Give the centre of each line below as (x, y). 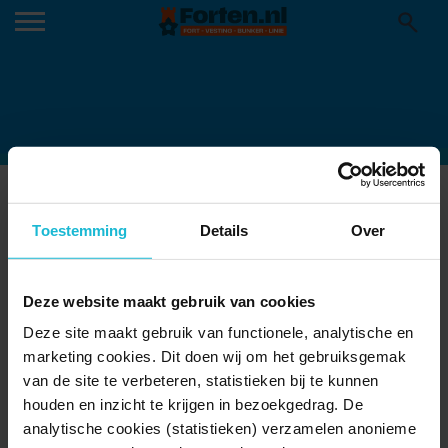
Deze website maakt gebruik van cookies (169, 301)
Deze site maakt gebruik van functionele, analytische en (218, 332)
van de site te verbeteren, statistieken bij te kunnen (201, 380)
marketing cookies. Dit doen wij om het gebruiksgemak (214, 356)
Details (224, 230)
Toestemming (80, 230)
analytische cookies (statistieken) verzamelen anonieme (219, 428)
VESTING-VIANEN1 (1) (242, 207)
